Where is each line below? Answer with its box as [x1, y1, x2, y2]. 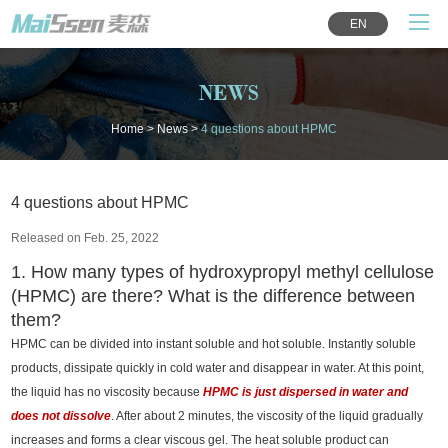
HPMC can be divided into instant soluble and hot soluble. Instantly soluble [11, 336, 417, 351]
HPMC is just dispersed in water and [203, 384, 409, 399]
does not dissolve [11, 408, 112, 423]
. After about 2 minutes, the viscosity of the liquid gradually [111, 408, 424, 423]
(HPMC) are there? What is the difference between [11, 285, 416, 306]
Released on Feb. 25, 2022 [11, 230, 160, 245]
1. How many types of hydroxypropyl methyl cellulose [11, 261, 435, 282]
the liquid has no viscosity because [11, 384, 204, 399]
